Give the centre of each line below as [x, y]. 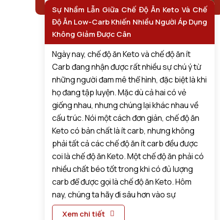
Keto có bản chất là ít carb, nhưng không [124, 131]
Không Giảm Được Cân [92, 34]
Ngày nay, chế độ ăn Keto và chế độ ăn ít [122, 54]
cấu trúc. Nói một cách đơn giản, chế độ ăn [126, 118]
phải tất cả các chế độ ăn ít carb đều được [125, 144]
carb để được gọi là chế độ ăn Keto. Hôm [122, 182]
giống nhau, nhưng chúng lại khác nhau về [125, 105]
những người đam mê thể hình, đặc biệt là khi [130, 80]
